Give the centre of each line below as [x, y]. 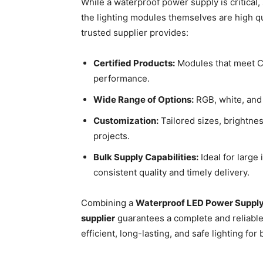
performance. [122, 78]
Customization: [126, 120]
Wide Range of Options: [144, 99]
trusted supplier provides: [135, 32]
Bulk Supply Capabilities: [146, 157]
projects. [112, 136]
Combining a [108, 203]
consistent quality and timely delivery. [171, 172]
